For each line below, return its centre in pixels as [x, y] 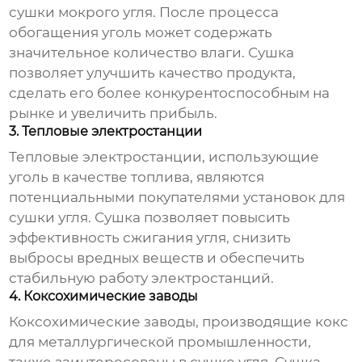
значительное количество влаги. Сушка [152, 53]
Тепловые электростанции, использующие [164, 157]
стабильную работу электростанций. [142, 278]
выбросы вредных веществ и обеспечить [157, 258]
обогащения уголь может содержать [141, 33]
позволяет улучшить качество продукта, [153, 73]
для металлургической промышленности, [160, 342]
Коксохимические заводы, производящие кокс [179, 322]
